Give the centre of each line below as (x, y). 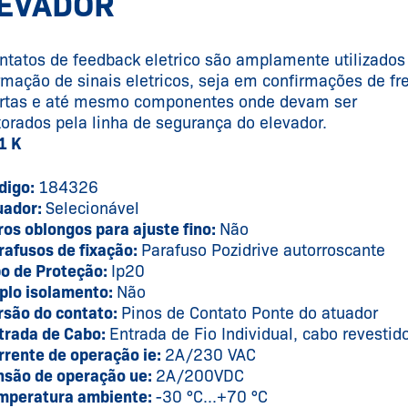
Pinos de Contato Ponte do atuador (249, 314)
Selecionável (92, 209)
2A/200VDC (199, 377)
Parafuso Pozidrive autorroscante (263, 251)
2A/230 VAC (210, 356)
